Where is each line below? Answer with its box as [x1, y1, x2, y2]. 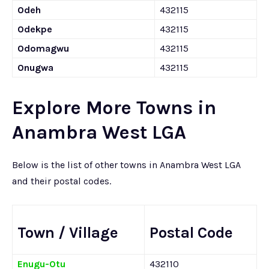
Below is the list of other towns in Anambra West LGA [12, 159, 241, 171]
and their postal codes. [12, 175, 111, 187]
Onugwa [17, 62, 53, 73]
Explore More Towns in [12, 97, 216, 119]
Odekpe [17, 23, 52, 35]
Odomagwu [17, 43, 69, 54]
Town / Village [17, 224, 118, 241]
